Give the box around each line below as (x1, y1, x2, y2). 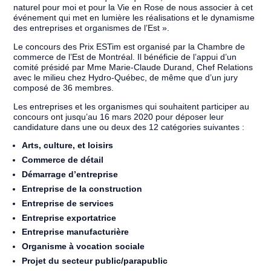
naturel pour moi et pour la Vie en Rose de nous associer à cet (13, 3, 253, 13)
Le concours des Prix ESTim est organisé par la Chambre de (13, 42, 246, 52)
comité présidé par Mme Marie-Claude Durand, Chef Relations (13, 63, 253, 73)
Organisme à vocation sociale (22, 242, 145, 252)
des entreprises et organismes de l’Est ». (13, 24, 170, 33)
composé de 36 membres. (13, 83, 114, 93)
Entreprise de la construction (22, 184, 143, 194)
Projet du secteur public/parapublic (22, 256, 168, 266)
